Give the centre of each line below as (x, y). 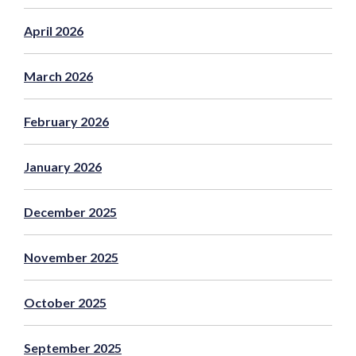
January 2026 (63, 166)
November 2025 (71, 257)
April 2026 (54, 30)
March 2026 (58, 75)
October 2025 (65, 302)
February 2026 (66, 121)
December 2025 (70, 211)
